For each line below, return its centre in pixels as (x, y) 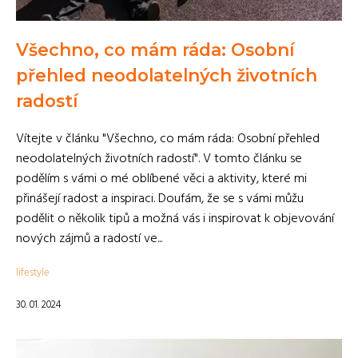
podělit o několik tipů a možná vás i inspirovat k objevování (175, 219)
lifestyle (33, 273)
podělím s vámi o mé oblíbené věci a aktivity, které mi (161, 179)
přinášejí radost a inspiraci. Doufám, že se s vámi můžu (160, 199)
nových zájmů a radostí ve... (89, 239)
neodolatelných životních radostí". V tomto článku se (159, 159)
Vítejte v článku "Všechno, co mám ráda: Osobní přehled (168, 139)
